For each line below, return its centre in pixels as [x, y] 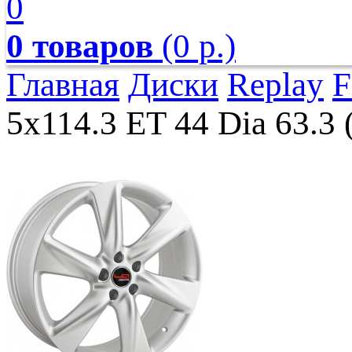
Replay [275, 84]
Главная [63, 84]
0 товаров [80, 46]
